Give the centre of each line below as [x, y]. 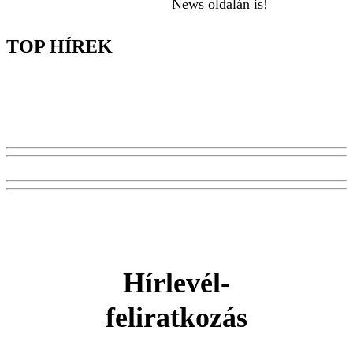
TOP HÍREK [59, 46]
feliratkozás [176, 317]
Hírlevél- [176, 282]
